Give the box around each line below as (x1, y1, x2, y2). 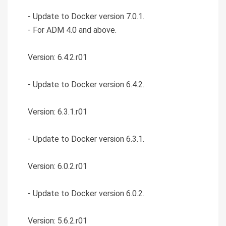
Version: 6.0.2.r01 (28, 161, 87, 171)
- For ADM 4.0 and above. (28, 25, 117, 35)
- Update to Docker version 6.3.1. (28, 134, 144, 144)
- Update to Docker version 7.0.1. (28, 11, 144, 21)
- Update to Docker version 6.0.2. (28, 188, 144, 198)
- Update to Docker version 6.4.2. (28, 79, 144, 89)
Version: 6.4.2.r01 (28, 52, 87, 62)
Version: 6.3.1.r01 (28, 106, 87, 117)
